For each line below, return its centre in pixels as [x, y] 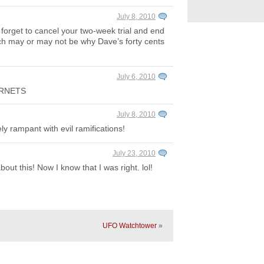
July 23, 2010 [134, 153]
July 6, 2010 [136, 77]
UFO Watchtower [130, 226]
